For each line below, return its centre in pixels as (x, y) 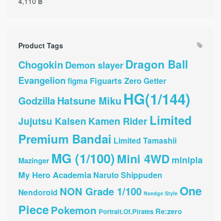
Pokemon (74, 210)
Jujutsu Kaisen (52, 121)
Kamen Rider (118, 121)
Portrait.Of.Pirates (126, 211)
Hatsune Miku (89, 100)
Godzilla (37, 100)
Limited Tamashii (145, 140)
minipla (187, 159)
